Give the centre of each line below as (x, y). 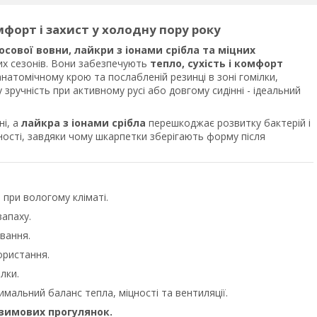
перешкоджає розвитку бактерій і (228, 123)
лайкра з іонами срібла (83, 123)
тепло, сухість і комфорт (217, 63)
